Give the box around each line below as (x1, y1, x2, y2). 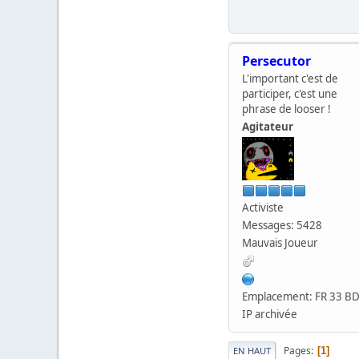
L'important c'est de (242, 71, 338, 86)
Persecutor (242, 51, 311, 70)
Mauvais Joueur (242, 235, 318, 250)
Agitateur (242, 119, 293, 134)
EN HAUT (233, 344, 271, 357)
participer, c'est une (242, 86, 337, 101)
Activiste (242, 200, 284, 215)
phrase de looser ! (242, 101, 331, 116)
